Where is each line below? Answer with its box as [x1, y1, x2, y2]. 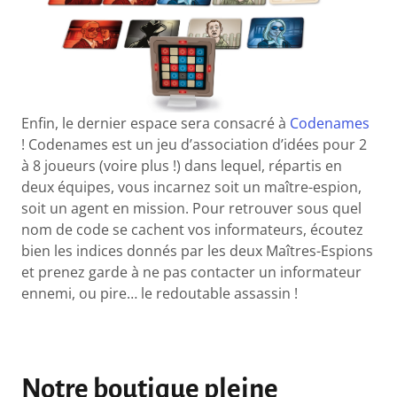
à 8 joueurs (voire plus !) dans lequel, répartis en [21, 156, 343, 176]
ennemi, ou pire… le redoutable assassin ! [21, 284, 299, 304]
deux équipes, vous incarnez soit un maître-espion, [21, 177, 362, 198]
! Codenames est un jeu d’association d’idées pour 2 [21, 135, 368, 155]
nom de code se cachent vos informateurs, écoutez [21, 220, 364, 240]
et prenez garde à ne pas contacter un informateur [21, 262, 362, 283]
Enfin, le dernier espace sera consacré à [21, 113, 291, 134]
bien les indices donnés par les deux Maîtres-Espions [21, 241, 374, 261]
